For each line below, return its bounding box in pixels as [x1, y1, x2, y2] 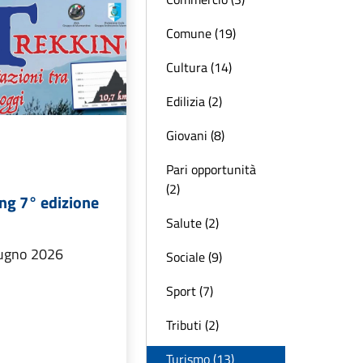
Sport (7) [166, 281, 213, 301]
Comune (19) [166, 23, 236, 43]
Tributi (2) [166, 315, 219, 335]
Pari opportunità [166, 160, 256, 179]
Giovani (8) [166, 126, 224, 145]
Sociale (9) [166, 247, 222, 267]
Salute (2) [166, 213, 219, 233]
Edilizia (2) [166, 92, 222, 111]
